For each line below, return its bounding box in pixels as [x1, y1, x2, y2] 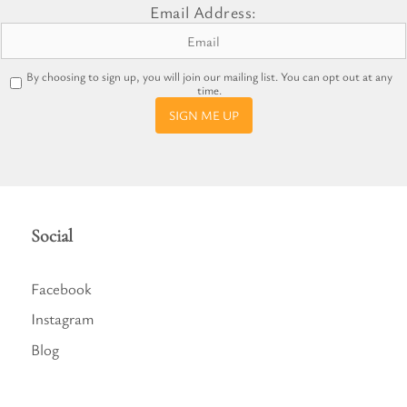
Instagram [31, 308, 94, 329]
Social [31, 224, 73, 247]
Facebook [31, 277, 92, 299]
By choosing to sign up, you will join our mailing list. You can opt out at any [26, 67, 392, 84]
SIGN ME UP [168, 106, 239, 124]
